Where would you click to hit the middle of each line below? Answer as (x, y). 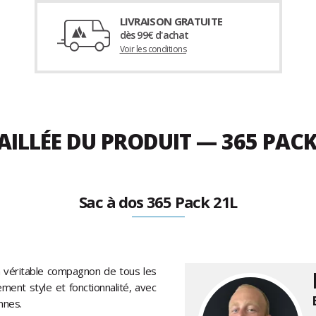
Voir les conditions (153, 49)
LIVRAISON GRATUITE (171, 22)
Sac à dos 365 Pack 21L (158, 202)
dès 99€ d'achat (154, 35)
